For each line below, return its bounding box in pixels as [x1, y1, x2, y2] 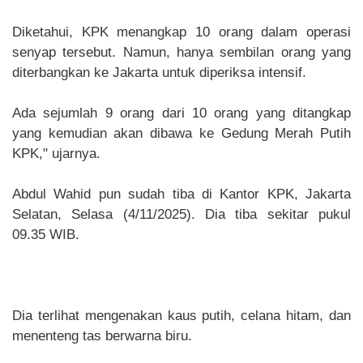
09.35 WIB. [12, 227, 79, 243]
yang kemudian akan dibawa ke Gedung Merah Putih [12, 126, 351, 142]
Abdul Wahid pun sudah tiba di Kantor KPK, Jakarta [12, 186, 351, 203]
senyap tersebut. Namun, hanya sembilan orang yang [12, 45, 351, 61]
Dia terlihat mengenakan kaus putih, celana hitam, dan [12, 308, 351, 324]
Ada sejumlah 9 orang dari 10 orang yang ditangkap [12, 105, 351, 122]
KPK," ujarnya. [12, 146, 100, 162]
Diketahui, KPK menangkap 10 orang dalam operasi [12, 24, 351, 41]
